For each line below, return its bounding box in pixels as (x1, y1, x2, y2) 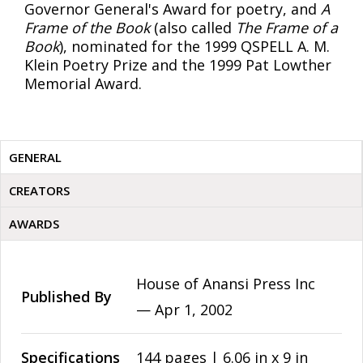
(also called (150, 18, 236, 38)
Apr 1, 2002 (155, 300, 233, 320)
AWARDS (9, 216, 59, 233)
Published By (21, 287, 112, 307)
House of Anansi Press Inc (136, 274, 315, 294)
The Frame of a (236, 18, 338, 38)
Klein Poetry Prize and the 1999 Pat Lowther (24, 55, 331, 75)
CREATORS (9, 182, 70, 199)
